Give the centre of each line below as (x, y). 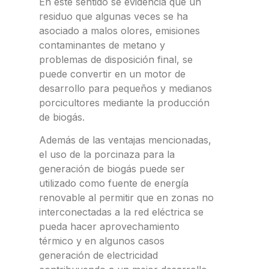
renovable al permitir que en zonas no (126, 197)
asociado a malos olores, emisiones (119, 30)
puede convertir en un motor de (112, 74)
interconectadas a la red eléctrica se (121, 212)
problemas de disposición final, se (116, 59)
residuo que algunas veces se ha (113, 16)
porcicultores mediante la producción (124, 102)
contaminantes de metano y (102, 45)
